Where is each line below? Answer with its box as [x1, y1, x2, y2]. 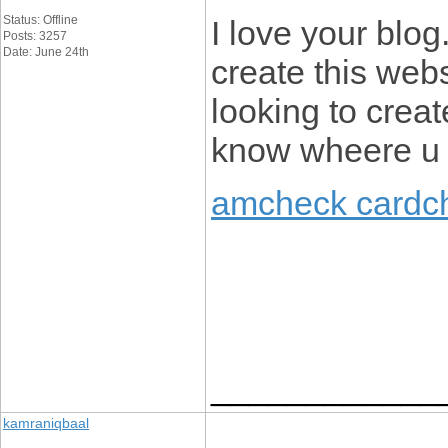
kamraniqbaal [3, 415, 89, 431]
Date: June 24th [3, 45, 89, 59]
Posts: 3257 [3, 29, 67, 43]
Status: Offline [3, 13, 78, 27]
